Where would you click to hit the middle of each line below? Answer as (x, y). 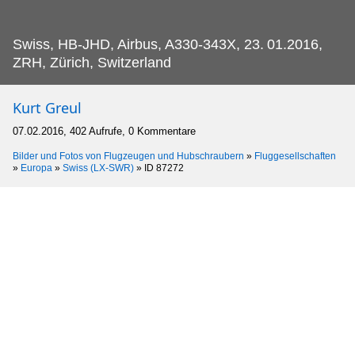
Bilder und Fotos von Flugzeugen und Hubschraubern (128, 156)
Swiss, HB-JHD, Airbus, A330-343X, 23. (138, 44)
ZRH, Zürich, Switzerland (92, 62)
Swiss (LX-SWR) (98, 168)
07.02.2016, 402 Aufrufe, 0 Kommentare (104, 131)
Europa (36, 168)
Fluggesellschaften (295, 156)
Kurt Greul (47, 107)
